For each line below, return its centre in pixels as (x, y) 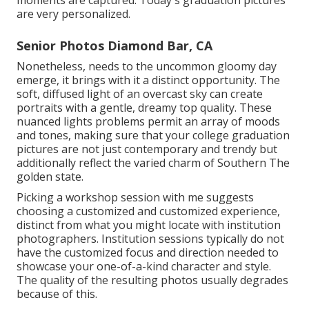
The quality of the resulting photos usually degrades (152, 280)
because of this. (57, 293)
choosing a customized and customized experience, (148, 211)
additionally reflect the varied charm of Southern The (153, 162)
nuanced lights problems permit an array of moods (148, 121)
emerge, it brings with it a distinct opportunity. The (148, 80)
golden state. (50, 176)
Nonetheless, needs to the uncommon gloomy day (147, 66)
